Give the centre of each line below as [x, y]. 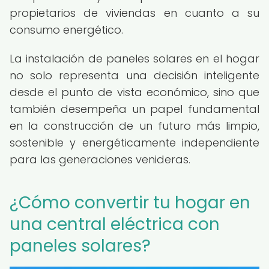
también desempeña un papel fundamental [134, 109]
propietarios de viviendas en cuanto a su [134, 13]
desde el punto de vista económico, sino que [134, 92]
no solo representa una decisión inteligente [134, 75]
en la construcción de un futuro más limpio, [134, 126]
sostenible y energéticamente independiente [134, 143]
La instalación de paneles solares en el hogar [134, 59]
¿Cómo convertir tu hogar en [130, 203]
